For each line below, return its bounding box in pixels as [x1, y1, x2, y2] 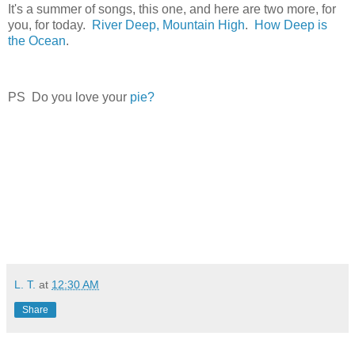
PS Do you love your [8, 90, 130, 105]
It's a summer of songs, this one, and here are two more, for [8, 2, 336, 16]
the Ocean [8, 33, 66, 48]
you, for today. [8, 17, 92, 32]
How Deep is [254, 17, 327, 32]
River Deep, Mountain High [92, 17, 245, 32]
